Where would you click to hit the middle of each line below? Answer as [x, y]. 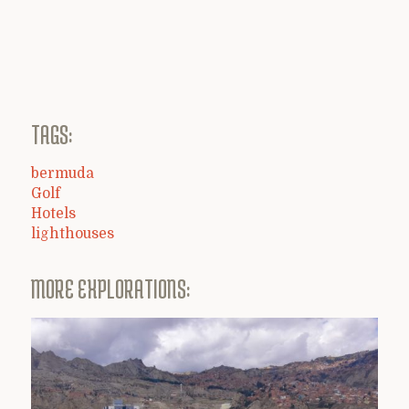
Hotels [53, 214]
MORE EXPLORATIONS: [110, 288]
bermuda [63, 174]
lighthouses [73, 234]
